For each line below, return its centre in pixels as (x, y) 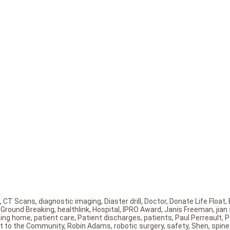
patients (158, 218)
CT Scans (19, 202)
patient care (54, 218)
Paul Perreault (198, 218)
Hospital (106, 210)
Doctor (155, 202)
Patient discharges (109, 218)
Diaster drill (123, 202)
